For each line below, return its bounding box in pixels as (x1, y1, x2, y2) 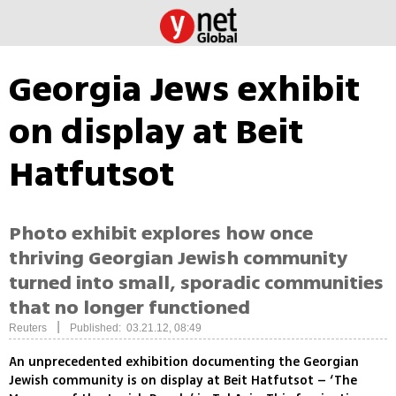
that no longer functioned (9, 293, 250, 323)
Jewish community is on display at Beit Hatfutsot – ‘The (9, 371, 357, 391)
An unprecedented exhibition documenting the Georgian (9, 353, 359, 372)
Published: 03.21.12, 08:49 (70, 322, 202, 335)
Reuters (9, 322, 47, 335)
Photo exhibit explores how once (9, 219, 313, 248)
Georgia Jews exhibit (9, 64, 360, 115)
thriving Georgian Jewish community (9, 244, 348, 273)
